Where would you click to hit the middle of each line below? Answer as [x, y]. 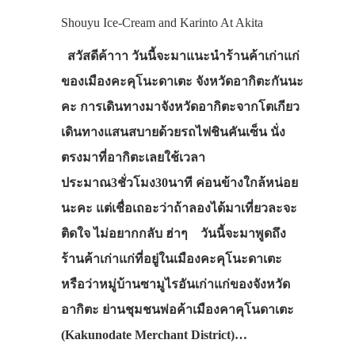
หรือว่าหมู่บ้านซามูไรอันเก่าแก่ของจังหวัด [175, 284]
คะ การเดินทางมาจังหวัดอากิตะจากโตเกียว [180, 106]
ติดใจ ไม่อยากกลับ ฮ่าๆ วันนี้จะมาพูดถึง [173, 233]
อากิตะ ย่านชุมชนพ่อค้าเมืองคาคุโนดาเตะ [177, 309]
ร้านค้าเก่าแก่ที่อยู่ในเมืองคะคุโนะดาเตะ [171, 258]
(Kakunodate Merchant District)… [154, 334]
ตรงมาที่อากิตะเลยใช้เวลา [133, 157]
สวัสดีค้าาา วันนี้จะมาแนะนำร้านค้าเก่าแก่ [180, 55]
